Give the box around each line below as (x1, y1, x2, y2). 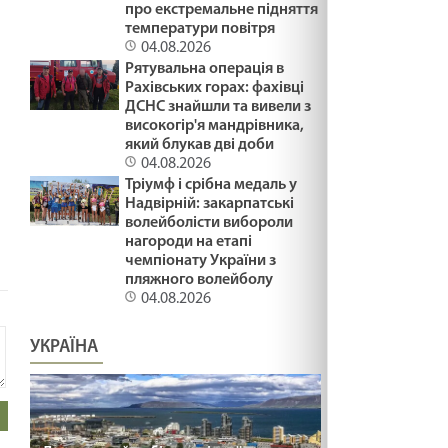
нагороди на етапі (125, 233, 253, 250)
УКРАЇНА (30, 337, 98, 357)
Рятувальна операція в (125, 60, 285, 77)
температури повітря (125, 20, 276, 37)
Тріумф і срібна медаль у (125, 176, 298, 193)
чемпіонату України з (125, 252, 277, 269)
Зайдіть (8, 271, 60, 288)
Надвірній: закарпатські (125, 195, 295, 212)
